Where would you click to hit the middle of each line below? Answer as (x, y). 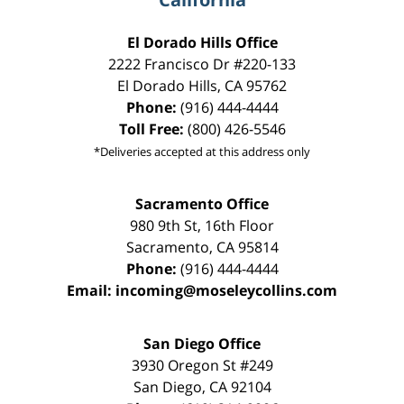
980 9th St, (167, 226)
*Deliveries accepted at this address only (202, 152)
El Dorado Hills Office (202, 43)
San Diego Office (202, 344)
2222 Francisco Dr (171, 64)
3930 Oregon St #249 (202, 366)
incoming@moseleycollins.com (226, 291)
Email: (91, 291)
